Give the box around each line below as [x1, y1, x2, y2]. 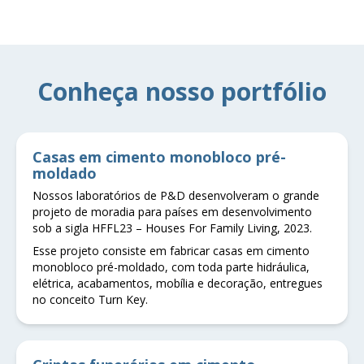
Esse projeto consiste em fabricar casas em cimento [32, 242, 310, 258]
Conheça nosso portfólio [37, 74, 327, 108]
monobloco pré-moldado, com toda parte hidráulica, [32, 258, 310, 275]
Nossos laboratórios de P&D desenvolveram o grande [32, 187, 319, 203]
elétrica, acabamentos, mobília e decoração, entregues [32, 275, 323, 291]
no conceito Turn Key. [32, 291, 148, 307]
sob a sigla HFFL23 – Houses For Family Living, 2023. [32, 219, 312, 236]
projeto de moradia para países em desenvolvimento [32, 203, 312, 219]
